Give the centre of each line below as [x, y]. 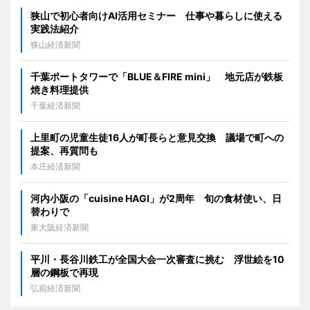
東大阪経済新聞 [60, 227]
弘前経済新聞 [55, 288]
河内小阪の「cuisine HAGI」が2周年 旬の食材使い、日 [156, 198]
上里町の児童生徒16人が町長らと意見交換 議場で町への [157, 137]
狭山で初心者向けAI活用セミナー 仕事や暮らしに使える [156, 16]
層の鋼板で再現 [64, 272]
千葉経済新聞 [55, 106]
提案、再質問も [64, 151]
